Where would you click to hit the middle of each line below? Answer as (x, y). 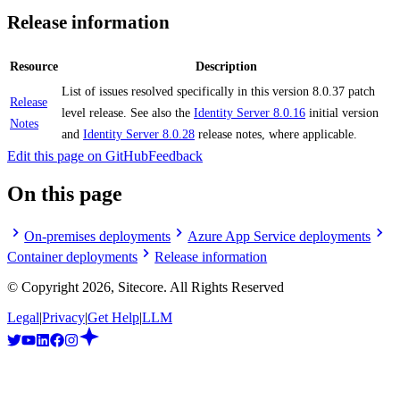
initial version (342, 113)
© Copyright (45, 287)
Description (226, 67)
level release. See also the (128, 113)
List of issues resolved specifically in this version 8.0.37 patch (218, 92)
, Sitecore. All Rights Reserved (197, 287)
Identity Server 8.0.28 (139, 135)
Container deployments (72, 257)
